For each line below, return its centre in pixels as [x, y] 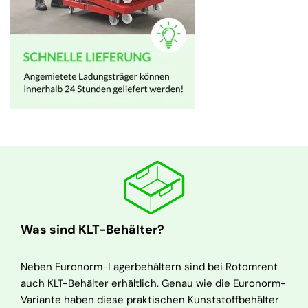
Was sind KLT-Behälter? [92, 230]
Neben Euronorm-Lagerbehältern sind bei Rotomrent [149, 267]
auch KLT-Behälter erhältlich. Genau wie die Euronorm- [153, 283]
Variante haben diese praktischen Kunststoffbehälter [150, 300]
